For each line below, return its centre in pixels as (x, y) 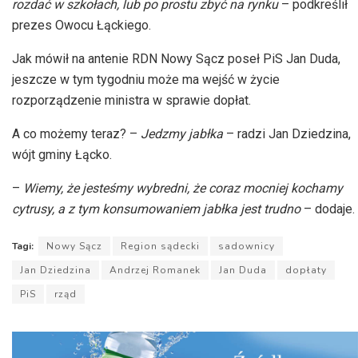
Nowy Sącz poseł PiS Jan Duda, (249, 59)
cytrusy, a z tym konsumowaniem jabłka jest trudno (156, 209)
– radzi (244, 134)
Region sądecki (160, 247)
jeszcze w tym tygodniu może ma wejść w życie (146, 80)
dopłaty (306, 270)
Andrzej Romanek (155, 270)
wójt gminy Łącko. (62, 155)
